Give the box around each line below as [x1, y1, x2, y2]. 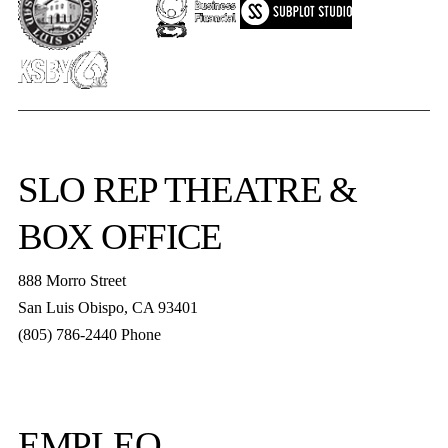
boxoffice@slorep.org [17, 353, 156, 371]
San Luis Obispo [17, 299, 124, 317]
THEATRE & [156, 168, 358, 210]
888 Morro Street [17, 272, 126, 290]
